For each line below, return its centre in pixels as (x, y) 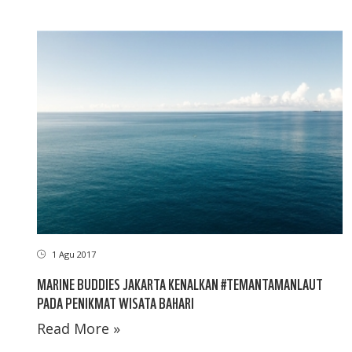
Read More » (79, 329)
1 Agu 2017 (73, 255)
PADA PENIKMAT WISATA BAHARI (115, 302)
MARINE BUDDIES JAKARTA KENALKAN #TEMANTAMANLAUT (180, 284)
